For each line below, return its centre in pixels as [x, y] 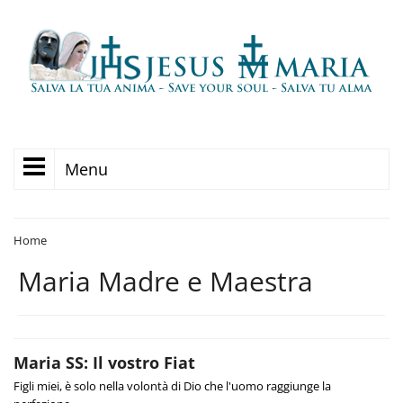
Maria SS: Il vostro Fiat [104, 363]
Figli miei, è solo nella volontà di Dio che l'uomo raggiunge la [172, 386]
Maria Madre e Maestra [166, 281]
